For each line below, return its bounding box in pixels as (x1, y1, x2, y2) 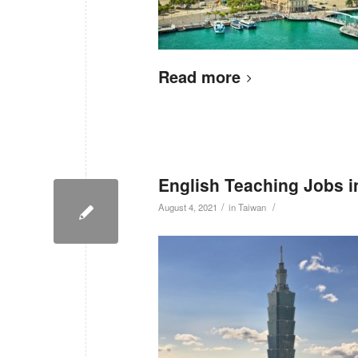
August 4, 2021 (158, 200, 217, 213)
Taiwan (238, 200, 266, 213)
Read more (158, 65, 241, 89)
